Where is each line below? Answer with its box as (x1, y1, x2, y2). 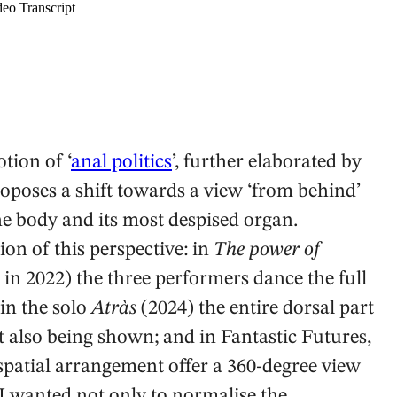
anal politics (71, 152, 172, 173)
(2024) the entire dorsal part (136, 299, 374, 319)
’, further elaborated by (172, 152, 362, 173)
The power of (214, 240, 321, 261)
